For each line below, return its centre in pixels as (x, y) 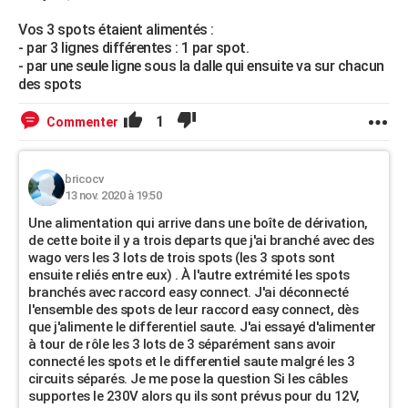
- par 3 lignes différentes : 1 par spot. (133, 48)
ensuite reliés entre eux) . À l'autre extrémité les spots (189, 275)
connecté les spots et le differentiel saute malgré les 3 (191, 362)
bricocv (84, 179)
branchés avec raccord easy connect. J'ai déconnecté (189, 292)
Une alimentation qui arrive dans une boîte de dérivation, (198, 223)
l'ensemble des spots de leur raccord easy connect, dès (193, 310)
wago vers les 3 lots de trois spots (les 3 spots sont (182, 258)
